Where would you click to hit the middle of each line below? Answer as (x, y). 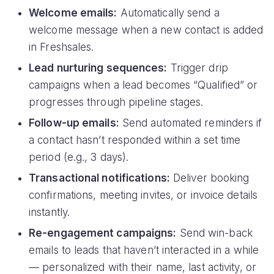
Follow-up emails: (74, 123)
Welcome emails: (73, 13)
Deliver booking (209, 178)
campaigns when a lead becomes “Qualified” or (143, 85)
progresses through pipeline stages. (116, 102)
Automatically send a (168, 13)
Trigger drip (198, 68)
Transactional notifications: (99, 178)
